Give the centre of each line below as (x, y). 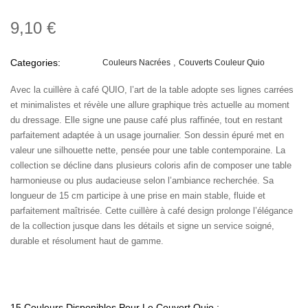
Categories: (35, 62)
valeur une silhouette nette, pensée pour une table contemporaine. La (148, 150)
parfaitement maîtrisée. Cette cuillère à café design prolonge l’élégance (152, 210)
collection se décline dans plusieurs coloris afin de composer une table (151, 165)
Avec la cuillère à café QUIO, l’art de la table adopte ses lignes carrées (152, 89)
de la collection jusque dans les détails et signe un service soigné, (142, 225)
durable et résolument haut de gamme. (87, 241)
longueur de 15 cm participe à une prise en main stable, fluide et (138, 195)
